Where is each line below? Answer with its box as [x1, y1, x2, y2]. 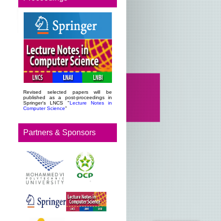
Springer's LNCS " [23, 100, 70, 106]
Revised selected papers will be [23, 89, 112, 95]
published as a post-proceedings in [23, 95, 112, 100]
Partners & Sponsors [23, 128, 96, 137]
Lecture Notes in [69, 100, 112, 106]
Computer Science [23, 106, 65, 111]
